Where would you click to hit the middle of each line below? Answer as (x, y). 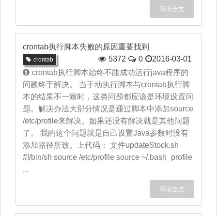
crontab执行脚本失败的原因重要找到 (86, 47)
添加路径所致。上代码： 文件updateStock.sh (101, 145)
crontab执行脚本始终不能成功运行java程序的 (110, 72)
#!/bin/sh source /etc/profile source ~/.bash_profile (108, 157)
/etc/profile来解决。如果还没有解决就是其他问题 (106, 121)
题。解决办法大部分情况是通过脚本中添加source (108, 109)
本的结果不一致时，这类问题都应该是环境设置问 (108, 97)
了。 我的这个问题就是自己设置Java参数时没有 (106, 133)
